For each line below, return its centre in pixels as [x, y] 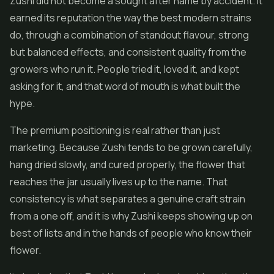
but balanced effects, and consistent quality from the [128, 52]
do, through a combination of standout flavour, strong [129, 35]
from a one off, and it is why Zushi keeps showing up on [131, 216]
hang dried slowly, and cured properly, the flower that [128, 165]
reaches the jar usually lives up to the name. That [119, 182]
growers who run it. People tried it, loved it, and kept [124, 69]
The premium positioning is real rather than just [115, 130]
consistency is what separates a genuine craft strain [128, 199]
